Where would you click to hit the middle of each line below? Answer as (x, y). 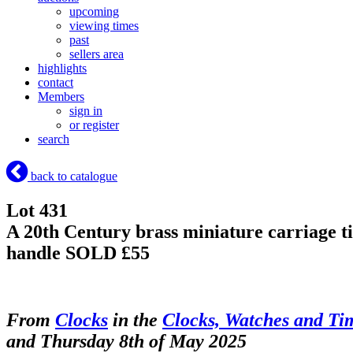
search (54, 139)
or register (94, 125)
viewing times (104, 26)
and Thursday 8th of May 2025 (126, 341)
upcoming (94, 12)
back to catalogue (72, 176)
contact (56, 83)
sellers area (97, 54)
